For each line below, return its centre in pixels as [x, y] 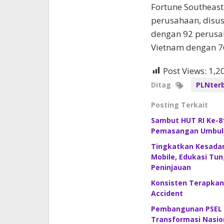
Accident [167, 193]
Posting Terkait [179, 104]
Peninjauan [171, 167]
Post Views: [184, 70]
